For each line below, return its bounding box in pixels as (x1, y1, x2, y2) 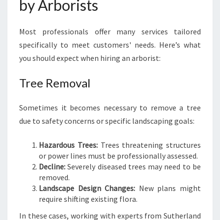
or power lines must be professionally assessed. (39, 151, 198, 161)
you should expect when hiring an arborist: (19, 53, 161, 63)
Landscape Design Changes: (39, 183, 136, 193)
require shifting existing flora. (39, 194, 137, 204)
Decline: (39, 162, 65, 171)
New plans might (135, 183, 201, 193)
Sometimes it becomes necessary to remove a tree (19, 103, 201, 112)
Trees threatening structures (97, 140, 201, 150)
